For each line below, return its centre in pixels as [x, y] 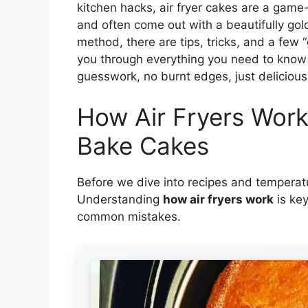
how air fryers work [218, 200]
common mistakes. [129, 217]
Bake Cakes [143, 146]
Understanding [120, 200]
